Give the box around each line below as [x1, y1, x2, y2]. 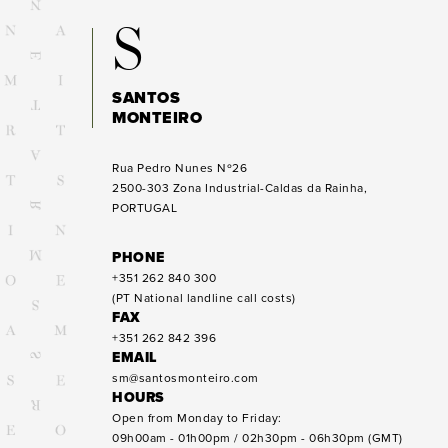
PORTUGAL [112, 201, 177, 215]
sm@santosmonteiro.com [112, 371, 259, 385]
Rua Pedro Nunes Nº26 [112, 161, 247, 175]
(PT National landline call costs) [112, 291, 296, 305]
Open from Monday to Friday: [112, 411, 282, 425]
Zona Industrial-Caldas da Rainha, [172, 181, 367, 195]
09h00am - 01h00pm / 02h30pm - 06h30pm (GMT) [112, 431, 403, 445]
